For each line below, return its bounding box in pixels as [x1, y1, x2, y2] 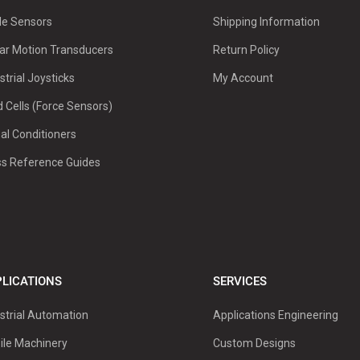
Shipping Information [212, 15, 320, 28]
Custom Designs [212, 336, 296, 350]
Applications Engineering [212, 308, 338, 321]
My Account [212, 71, 273, 84]
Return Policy [212, 43, 280, 56]
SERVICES [212, 273, 267, 288]
